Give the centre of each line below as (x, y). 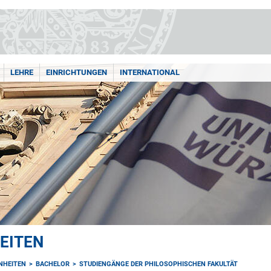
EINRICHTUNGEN (77, 72)
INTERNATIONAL (150, 72)
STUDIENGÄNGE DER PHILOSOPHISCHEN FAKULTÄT (159, 264)
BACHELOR (53, 264)
